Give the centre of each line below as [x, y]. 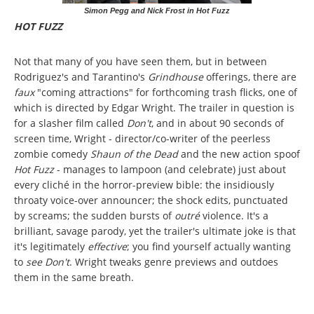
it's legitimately [51, 247]
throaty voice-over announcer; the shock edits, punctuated [151, 200]
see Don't [48, 262]
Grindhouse [177, 77]
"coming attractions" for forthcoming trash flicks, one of [166, 93]
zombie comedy [52, 154]
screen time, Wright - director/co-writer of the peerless [142, 139]
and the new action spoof [240, 154]
